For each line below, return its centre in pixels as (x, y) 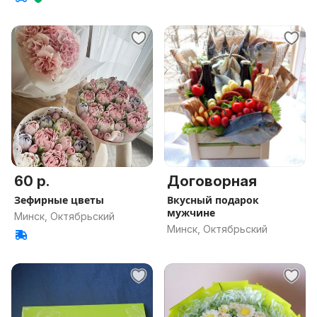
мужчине (191, 213)
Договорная (212, 181)
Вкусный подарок (213, 200)
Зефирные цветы (59, 200)
